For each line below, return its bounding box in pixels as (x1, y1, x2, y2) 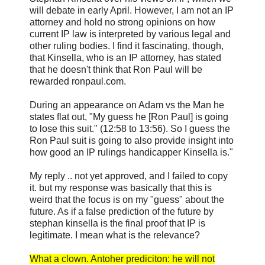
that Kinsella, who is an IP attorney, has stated (30, 52, 221, 63)
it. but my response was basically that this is (30, 182, 212, 193)
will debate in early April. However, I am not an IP (30, 5, 234, 15)
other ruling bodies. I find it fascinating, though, (30, 40, 224, 51)
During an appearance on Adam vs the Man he (30, 99, 224, 110)
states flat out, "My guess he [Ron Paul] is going (30, 111, 228, 122)
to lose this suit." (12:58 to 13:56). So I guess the (30, 123, 230, 134)
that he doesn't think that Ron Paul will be (30, 64, 202, 75)
